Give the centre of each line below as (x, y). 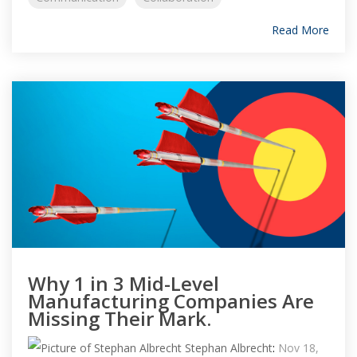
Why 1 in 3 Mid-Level (124, 283)
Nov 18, (298, 348)
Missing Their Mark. (120, 318)
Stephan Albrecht (227, 348)
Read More (300, 30)
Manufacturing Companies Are (171, 301)
